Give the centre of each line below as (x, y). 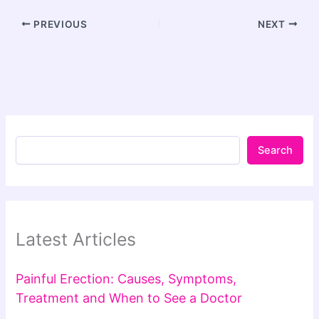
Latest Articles (76, 239)
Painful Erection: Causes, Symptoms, (126, 278)
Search (275, 151)
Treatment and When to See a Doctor (129, 298)
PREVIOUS (59, 24)
